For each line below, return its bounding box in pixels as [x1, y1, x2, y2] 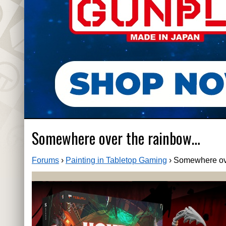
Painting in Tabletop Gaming [66, 156, 167, 165]
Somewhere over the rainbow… [32, 127, 200, 150]
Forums [32, 156, 59, 165]
